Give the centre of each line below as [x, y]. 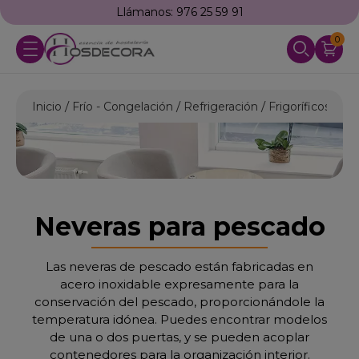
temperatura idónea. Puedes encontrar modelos [179, 319]
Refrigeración [221, 107]
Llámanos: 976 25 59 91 [179, 12]
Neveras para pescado [179, 226]
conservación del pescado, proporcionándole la [179, 302]
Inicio [47, 107]
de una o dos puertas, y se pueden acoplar [179, 337]
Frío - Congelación [123, 107]
